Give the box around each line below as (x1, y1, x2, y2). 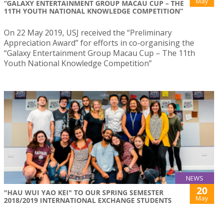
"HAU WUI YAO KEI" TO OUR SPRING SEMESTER (4, 188, 163, 197)
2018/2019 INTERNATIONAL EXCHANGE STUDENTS (4, 196, 172, 205)
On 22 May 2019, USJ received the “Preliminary (4, 27, 172, 38)
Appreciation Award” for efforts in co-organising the (4, 37, 194, 49)
